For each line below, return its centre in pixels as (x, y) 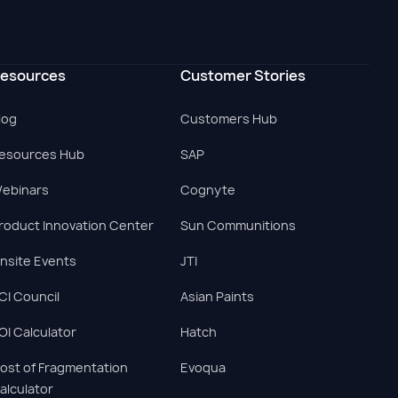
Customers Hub (228, 119)
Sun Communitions (238, 225)
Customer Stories (243, 76)
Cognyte (207, 190)
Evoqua (203, 367)
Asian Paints (217, 296)
